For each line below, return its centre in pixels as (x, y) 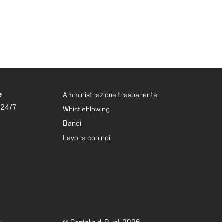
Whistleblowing (86, 109)
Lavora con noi (86, 138)
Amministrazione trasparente (110, 95)
